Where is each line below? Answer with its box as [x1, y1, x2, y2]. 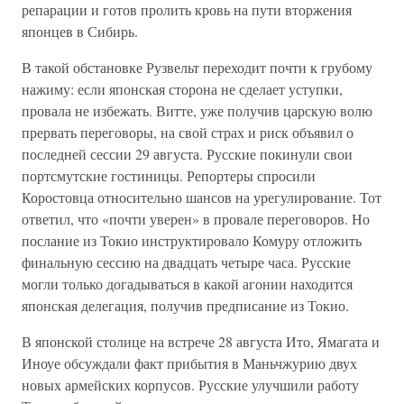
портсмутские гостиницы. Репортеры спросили [22, 166, 316, 185]
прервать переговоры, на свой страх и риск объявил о [22, 123, 353, 142]
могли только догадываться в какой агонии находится [22, 274, 353, 293]
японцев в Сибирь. [22, 22, 138, 41]
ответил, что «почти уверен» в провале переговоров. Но [22, 209, 370, 228]
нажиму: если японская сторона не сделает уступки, [22, 79, 343, 98]
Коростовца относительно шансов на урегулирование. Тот [22, 188, 381, 207]
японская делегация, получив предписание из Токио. [22, 296, 349, 315]
